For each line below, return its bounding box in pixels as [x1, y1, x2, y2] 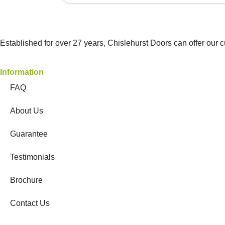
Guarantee [10, 130, 48, 139]
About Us [10, 106, 43, 116]
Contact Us [10, 199, 50, 208]
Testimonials [10, 153, 55, 162]
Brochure [10, 176, 43, 185]
